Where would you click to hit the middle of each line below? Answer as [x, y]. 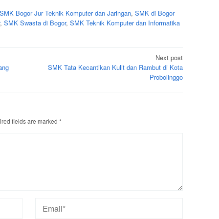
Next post [169, 57]
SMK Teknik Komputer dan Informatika [125, 23]
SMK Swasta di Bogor [35, 23]
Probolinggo [166, 77]
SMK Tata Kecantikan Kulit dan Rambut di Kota [115, 67]
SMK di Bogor [155, 13]
